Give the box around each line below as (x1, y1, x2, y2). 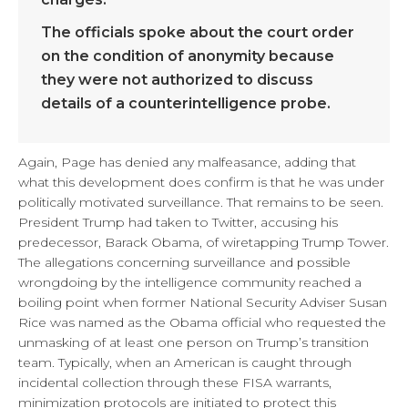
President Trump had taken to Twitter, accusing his (18, 214, 338, 230)
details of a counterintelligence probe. (41, 95, 331, 112)
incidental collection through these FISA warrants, (18, 374, 331, 391)
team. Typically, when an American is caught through (18, 354, 352, 371)
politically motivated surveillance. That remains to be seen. (18, 194, 383, 210)
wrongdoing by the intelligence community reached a (18, 274, 362, 291)
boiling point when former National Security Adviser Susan (18, 294, 387, 311)
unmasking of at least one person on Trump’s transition (18, 334, 369, 351)
